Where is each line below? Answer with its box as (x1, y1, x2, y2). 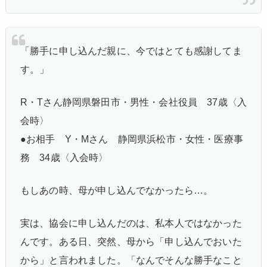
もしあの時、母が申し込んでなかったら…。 (20, 185, 213, 195)
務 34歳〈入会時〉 (20, 152, 108, 163)
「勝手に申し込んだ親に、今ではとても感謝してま (20, 45, 242, 56)
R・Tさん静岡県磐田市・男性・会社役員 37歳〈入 (20, 97, 247, 107)
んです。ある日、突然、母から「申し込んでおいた (20, 236, 242, 247)
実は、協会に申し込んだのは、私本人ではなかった (20, 218, 242, 228)
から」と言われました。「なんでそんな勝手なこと (20, 254, 242, 265)
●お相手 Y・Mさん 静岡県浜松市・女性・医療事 (20, 133, 243, 144)
